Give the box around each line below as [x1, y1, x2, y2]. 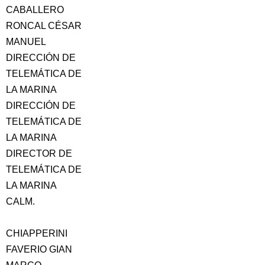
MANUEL [6, 37, 46, 47]
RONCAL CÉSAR [6, 21, 82, 31]
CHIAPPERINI [6, 228, 67, 238]
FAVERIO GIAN [6, 244, 72, 254]
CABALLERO [6, 5, 64, 15]
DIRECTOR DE [6, 148, 72, 159]
